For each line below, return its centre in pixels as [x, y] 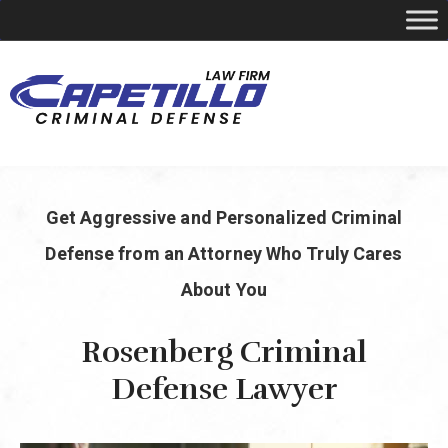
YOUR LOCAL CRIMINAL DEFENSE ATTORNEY [257, 187]
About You [224, 290]
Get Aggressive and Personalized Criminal [223, 218]
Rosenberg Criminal [224, 352]
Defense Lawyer [224, 389]
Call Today [214, 220]
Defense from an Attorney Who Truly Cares [224, 254]
